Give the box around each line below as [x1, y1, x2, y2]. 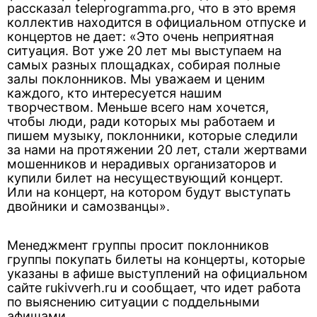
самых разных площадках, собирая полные [7, 57, 280, 72]
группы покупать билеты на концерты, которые [7, 252, 305, 267]
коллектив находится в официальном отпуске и [7, 15, 306, 30]
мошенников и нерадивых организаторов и [7, 156, 277, 171]
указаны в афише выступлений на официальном [7, 266, 308, 281]
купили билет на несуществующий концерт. [7, 171, 283, 185]
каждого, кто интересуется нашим [7, 86, 222, 100]
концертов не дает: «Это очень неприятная [7, 29, 274, 44]
